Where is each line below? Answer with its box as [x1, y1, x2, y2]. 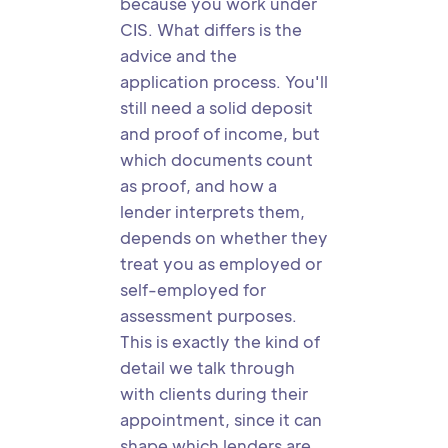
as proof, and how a [120, 175, 277, 196]
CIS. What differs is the [120, 19, 302, 40]
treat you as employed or [120, 253, 322, 274]
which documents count [120, 149, 313, 170]
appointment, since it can [120, 409, 322, 430]
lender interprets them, [120, 201, 305, 222]
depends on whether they [120, 227, 328, 248]
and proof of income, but [120, 123, 320, 144]
